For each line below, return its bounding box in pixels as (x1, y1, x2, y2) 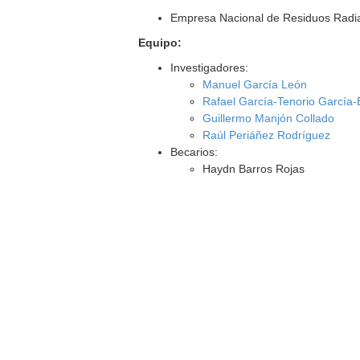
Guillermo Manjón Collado (202, 112, 335, 125)
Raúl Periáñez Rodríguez (202, 129, 331, 141)
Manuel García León (202, 78, 308, 91)
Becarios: (170, 145, 219, 158)
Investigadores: (170, 61, 249, 74)
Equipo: (138, 36, 182, 49)
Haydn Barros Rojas (202, 162, 305, 175)
